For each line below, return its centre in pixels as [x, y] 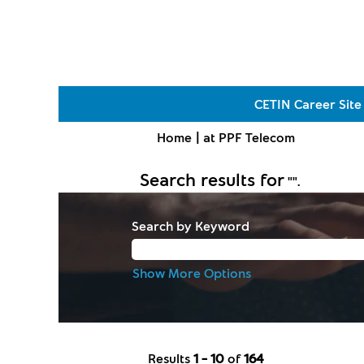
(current [318, 136]
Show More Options [192, 273]
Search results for [212, 179]
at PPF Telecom [249, 137]
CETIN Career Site [308, 104]
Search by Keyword [191, 225]
